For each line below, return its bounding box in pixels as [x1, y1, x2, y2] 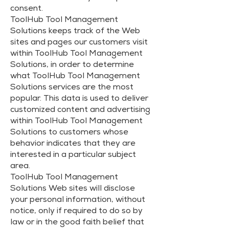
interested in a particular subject [10, 151, 136, 159]
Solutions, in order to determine [10, 61, 134, 70]
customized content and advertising [10, 106, 150, 114]
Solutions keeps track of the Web [10, 28, 140, 36]
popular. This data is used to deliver [10, 95, 148, 103]
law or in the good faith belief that [10, 219, 144, 227]
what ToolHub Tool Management [10, 73, 140, 81]
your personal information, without [10, 196, 145, 204]
